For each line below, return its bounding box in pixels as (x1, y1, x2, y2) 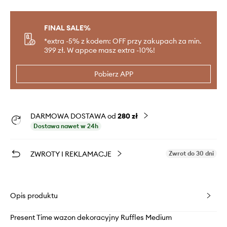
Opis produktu (10, 191, 58, 201)
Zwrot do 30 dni (169, 149, 214, 158)
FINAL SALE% (44, 23, 91, 33)
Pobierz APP (94, 69, 133, 79)
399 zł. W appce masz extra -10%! (44, 46, 155, 55)
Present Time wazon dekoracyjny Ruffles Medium (10, 213, 172, 222)
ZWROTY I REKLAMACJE (30, 149, 111, 159)
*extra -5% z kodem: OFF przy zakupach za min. (44, 36, 202, 46)
